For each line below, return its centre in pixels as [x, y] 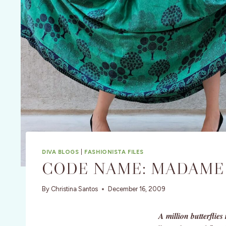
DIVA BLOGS [61, 152]
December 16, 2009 [137, 189]
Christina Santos [75, 189]
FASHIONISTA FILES [114, 152]
